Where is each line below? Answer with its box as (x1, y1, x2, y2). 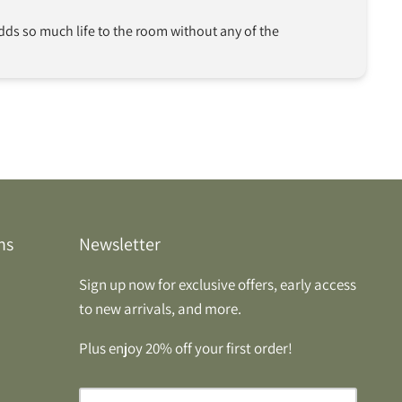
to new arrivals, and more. (78, 298, 241, 319)
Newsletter (78, 232, 161, 256)
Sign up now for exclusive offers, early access (78, 274, 356, 294)
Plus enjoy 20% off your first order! (78, 337, 293, 358)
